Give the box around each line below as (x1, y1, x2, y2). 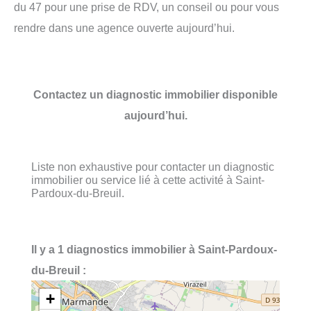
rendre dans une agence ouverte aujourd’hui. (14, 21, 235, 34)
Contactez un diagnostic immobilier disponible (33, 87, 278, 101)
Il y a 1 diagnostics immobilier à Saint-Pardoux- (31, 243, 277, 256)
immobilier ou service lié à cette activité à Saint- (31, 173, 264, 186)
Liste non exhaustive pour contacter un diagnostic (31, 160, 274, 173)
